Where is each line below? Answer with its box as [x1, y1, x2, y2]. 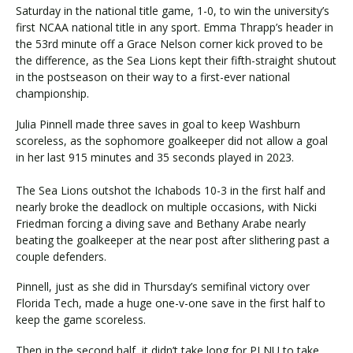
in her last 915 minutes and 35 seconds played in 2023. [16, 149, 294, 165]
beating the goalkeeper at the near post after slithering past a [16, 232, 329, 247]
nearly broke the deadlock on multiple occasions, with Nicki [16, 199, 317, 214]
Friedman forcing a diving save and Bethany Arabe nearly [16, 215, 306, 231]
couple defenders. [16, 248, 106, 264]
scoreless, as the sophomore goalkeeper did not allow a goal [16, 132, 328, 148]
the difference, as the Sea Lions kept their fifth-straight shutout [16, 53, 336, 68]
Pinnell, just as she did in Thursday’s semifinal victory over [16, 279, 310, 294]
